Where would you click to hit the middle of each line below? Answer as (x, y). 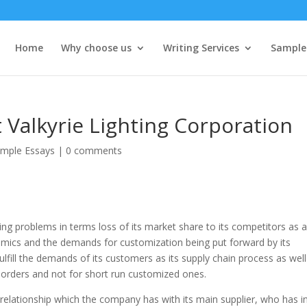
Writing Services (201, 48)
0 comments (94, 150)
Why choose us (96, 48)
